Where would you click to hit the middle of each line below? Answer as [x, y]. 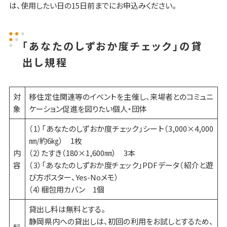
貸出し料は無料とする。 [67, 209]
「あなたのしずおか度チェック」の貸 [112, 46]
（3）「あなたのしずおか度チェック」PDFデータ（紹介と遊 [121, 165]
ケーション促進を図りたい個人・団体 [88, 109]
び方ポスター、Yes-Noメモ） [74, 177]
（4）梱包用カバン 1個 [67, 190]
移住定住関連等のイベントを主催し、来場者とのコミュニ [121, 97]
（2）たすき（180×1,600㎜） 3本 [82, 153]
